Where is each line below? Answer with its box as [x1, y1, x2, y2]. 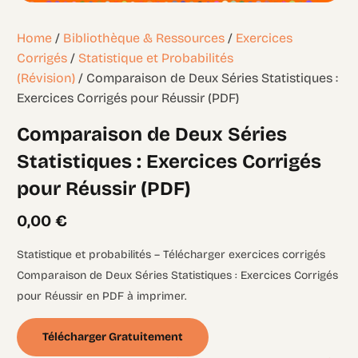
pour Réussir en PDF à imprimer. [17, 289, 187, 304]
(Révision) [17, 70, 76, 86]
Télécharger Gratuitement [42, 330, 184, 344]
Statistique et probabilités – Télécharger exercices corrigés [17, 248, 326, 262]
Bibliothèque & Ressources [63, 30, 225, 46]
